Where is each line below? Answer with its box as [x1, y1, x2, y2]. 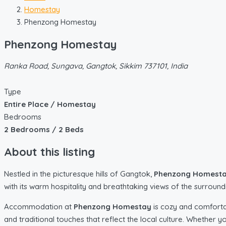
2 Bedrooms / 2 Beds [4, 125, 84, 135]
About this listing [4, 144, 95, 159]
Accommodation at [4, 201, 74, 211]
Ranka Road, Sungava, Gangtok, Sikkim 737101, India [4, 61, 188, 71]
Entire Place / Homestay [4, 99, 96, 109]
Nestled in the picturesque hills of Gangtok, [4, 168, 154, 179]
